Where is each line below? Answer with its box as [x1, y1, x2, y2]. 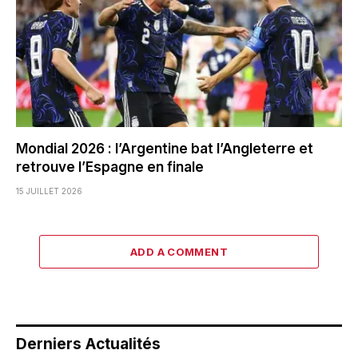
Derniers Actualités [16, 335, 161, 354]
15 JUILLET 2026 [16, 186, 82, 197]
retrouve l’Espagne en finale [16, 159, 204, 176]
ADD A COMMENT [129, 245, 229, 259]
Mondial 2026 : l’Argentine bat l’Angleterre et [16, 141, 313, 157]
